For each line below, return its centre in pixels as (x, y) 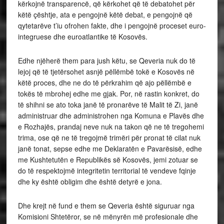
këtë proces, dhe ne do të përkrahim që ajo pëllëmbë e (104, 82)
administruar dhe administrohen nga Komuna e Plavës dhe (111, 115)
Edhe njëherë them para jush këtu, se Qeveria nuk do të (106, 60)
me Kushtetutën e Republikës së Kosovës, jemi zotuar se (108, 159)
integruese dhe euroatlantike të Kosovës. (82, 36)
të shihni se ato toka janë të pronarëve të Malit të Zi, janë (108, 104)
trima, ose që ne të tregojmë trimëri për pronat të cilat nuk (109, 137)
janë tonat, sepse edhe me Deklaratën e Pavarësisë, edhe (110, 148)
